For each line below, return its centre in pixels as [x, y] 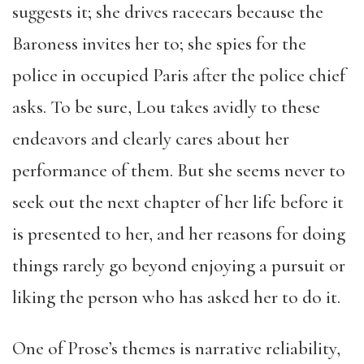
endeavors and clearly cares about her [151, 139]
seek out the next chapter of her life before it [178, 202]
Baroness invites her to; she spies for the [159, 44]
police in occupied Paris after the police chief [179, 76]
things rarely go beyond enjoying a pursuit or [179, 266]
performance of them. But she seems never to [179, 171]
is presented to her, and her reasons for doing [179, 234]
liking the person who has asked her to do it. [176, 297]
